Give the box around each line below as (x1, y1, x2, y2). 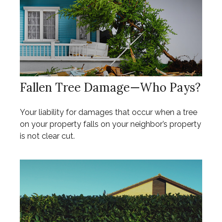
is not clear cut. (20, 131, 75, 141)
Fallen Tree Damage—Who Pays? (20, 79, 201, 95)
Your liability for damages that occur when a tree (20, 107, 197, 117)
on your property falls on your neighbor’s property (20, 119, 201, 129)
